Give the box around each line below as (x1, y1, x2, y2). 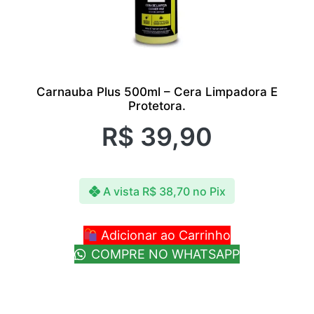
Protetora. (128, 98, 186, 113)
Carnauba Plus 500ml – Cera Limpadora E (36, 84, 278, 99)
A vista (102, 184, 139, 198)
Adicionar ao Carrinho (97, 228, 231, 243)
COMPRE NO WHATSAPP (87, 247, 240, 262)
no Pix (192, 184, 226, 198)
